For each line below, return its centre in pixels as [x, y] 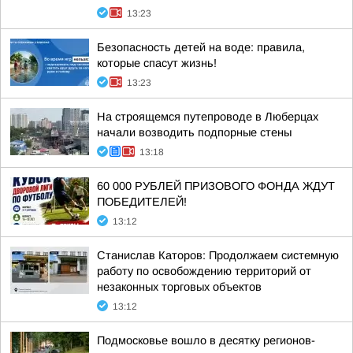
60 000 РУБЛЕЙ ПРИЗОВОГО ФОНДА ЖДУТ [216, 186]
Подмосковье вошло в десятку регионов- [206, 340]
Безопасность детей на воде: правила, [201, 47]
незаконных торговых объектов [179, 287]
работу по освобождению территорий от [204, 271]
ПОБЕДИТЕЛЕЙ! [142, 202]
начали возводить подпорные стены [194, 132]
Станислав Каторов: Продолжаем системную [218, 255]
